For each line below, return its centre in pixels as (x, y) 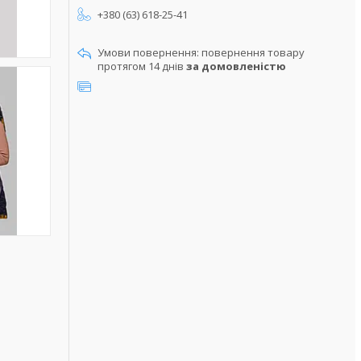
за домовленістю (236, 66)
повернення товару (253, 52)
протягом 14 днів (142, 66)
